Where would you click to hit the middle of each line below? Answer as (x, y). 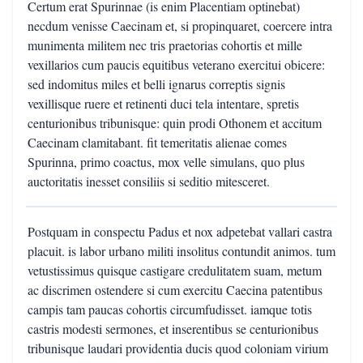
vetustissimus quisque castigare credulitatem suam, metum (175, 270)
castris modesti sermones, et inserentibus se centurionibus (173, 329)
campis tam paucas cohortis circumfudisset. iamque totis (170, 309)
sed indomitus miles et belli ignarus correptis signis (156, 84)
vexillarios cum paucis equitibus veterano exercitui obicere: (176, 64)
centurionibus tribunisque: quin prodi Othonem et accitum (175, 123)
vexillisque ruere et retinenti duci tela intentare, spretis (163, 103)
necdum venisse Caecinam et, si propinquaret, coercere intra (180, 26)
